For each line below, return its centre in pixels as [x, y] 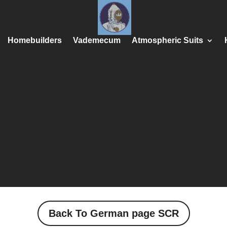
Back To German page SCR [113, 214]
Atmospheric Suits [167, 40]
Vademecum [97, 40]
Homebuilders [35, 40]
